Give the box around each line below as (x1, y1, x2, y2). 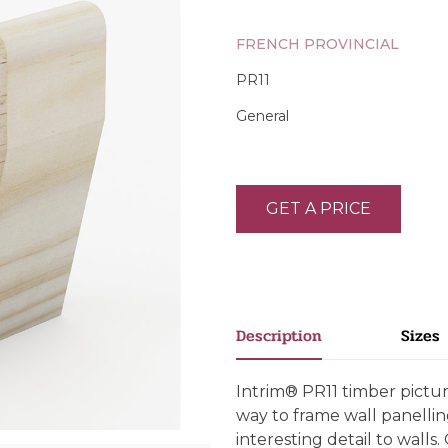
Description (236, 323, 322, 348)
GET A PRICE (266, 199, 371, 218)
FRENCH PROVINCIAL (236, 35, 399, 53)
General (236, 107, 289, 125)
